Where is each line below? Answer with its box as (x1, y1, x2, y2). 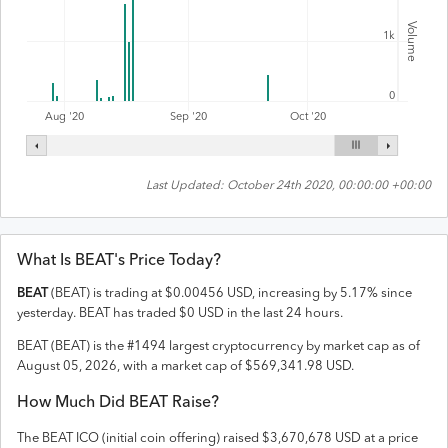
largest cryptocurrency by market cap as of (166, 340, 420, 353)
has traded (110, 307, 176, 320)
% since (367, 287, 412, 300)
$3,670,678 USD (262, 432, 361, 445)
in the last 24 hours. (224, 307, 343, 320)
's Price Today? (114, 252, 221, 269)
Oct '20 (290, 111, 327, 123)
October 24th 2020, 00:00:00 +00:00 (227, 179, 431, 192)
